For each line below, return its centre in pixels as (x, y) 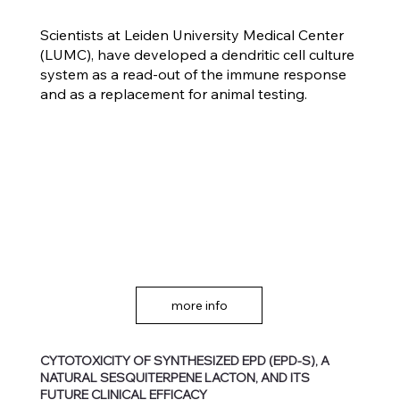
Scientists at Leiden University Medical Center (192, 35)
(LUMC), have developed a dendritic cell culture (197, 55)
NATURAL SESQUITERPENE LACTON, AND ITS (175, 377)
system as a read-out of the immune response (193, 75)
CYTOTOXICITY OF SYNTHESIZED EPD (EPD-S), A (185, 360)
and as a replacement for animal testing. (173, 94)
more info (199, 306)
